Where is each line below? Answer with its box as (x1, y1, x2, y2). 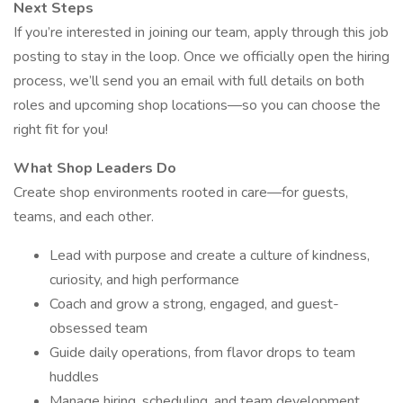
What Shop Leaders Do (13, 158, 176, 178)
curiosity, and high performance (49, 270, 239, 290)
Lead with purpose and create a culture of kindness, (49, 246, 370, 265)
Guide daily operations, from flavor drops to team (49, 343, 355, 363)
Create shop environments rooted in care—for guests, (13, 183, 348, 202)
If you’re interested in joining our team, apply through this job (13, 22, 389, 42)
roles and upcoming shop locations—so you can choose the (13, 95, 381, 115)
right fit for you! (13, 120, 108, 139)
